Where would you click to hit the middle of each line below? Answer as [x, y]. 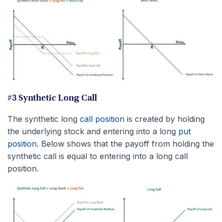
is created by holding [165, 119]
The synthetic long [44, 119]
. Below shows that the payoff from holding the [125, 143]
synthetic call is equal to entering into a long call [98, 156]
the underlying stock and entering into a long [93, 131]
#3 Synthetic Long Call [52, 98]
